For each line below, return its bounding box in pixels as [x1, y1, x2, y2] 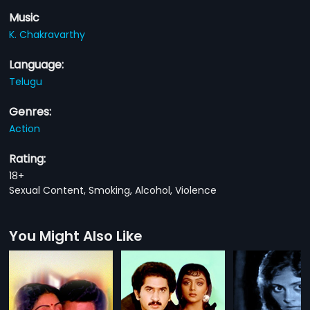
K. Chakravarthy [9, 27, 86, 42]
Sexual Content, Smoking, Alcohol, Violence [9, 183, 217, 197]
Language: [9, 56, 64, 73]
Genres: [9, 103, 52, 120]
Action [9, 121, 41, 136]
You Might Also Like [9, 226, 143, 246]
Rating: [9, 150, 46, 167]
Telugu [9, 74, 43, 89]
